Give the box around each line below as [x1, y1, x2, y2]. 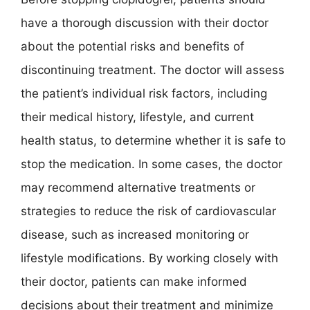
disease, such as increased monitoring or [21, 228, 249, 241]
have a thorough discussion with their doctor [21, 16, 268, 30]
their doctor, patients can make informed [21, 275, 247, 289]
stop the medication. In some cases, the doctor [21, 157, 282, 171]
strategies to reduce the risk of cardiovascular [21, 204, 276, 218]
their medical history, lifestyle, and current [21, 110, 254, 124]
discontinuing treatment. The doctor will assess [21, 63, 284, 77]
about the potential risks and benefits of [21, 39, 244, 53]
